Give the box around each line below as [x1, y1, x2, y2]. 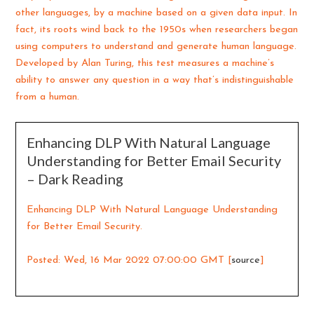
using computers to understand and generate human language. [15, 41, 297, 52]
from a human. [15, 91, 80, 102]
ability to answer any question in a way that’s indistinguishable [15, 74, 294, 86]
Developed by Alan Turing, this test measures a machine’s [15, 57, 275, 69]
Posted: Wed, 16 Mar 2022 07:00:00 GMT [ [27, 254, 232, 266]
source [231, 254, 261, 266]
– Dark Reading [27, 170, 124, 188]
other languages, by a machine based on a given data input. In [15, 7, 298, 18]
